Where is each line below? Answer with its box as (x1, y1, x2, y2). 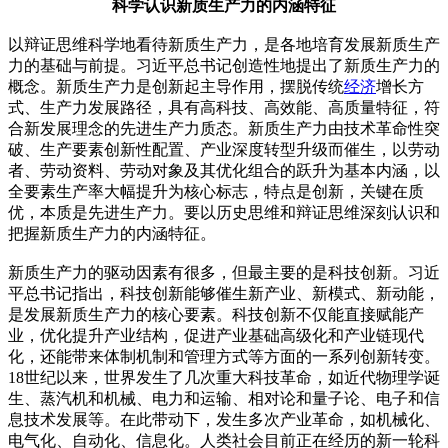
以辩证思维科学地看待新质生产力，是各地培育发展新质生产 (8, 35, 440, 53)
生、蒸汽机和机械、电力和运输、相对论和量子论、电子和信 (8, 389, 440, 407)
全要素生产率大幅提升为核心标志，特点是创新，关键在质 (8, 182, 424, 200)
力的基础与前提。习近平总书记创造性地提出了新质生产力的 (8, 56, 440, 74)
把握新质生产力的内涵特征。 (8, 224, 216, 242)
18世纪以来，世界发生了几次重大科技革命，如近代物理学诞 (8, 368, 440, 386)
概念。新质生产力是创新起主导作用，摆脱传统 (8, 77, 344, 95)
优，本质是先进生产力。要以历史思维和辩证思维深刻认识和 (8, 203, 440, 221)
